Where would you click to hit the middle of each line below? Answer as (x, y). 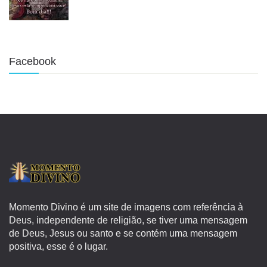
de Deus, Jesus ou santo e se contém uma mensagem (123, 233)
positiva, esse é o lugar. (58, 246)
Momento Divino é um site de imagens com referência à (126, 207)
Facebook (32, 61)
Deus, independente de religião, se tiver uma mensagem (128, 220)
